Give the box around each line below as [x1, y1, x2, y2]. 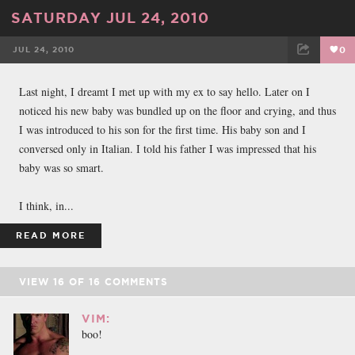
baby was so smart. [19, 159, 104, 175]
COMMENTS [101, 276, 168, 287]
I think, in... [19, 197, 74, 213]
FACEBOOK [44, 74, 117, 88]
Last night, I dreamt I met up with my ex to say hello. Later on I [19, 83, 310, 99]
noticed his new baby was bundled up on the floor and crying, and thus [19, 102, 336, 118]
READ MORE [16, 230, 86, 240]
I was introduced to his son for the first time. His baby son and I [19, 121, 306, 137]
